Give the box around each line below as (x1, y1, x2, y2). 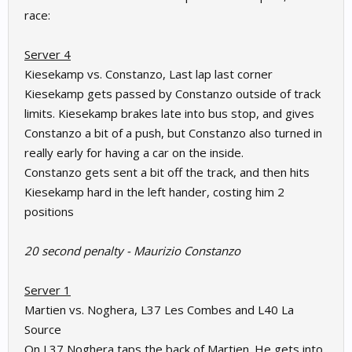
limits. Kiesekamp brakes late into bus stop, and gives (24, 105, 314, 121)
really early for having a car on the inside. (24, 145, 244, 160)
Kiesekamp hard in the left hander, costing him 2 (24, 184, 284, 200)
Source (24, 321, 61, 337)
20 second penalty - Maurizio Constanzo (24, 243, 240, 258)
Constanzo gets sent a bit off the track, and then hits (24, 164, 310, 180)
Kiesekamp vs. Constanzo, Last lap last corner (24, 66, 273, 82)
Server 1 (24, 282, 71, 298)
